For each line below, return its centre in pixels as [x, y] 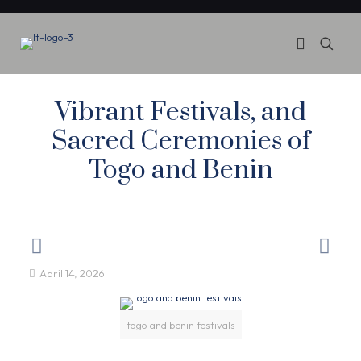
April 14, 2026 [72, 273]
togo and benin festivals [180, 325]
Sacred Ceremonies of [180, 141]
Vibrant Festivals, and [180, 112]
